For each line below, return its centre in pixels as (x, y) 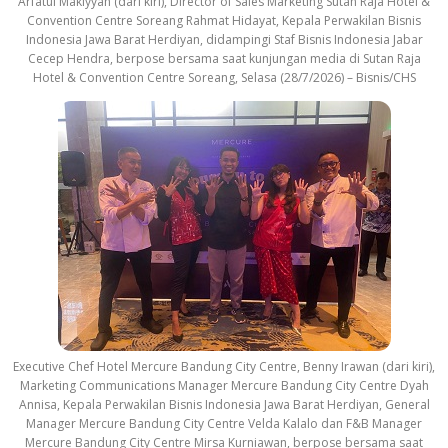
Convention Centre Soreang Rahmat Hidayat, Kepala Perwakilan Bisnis (224, 21)
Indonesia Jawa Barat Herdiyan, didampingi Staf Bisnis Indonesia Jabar (224, 40)
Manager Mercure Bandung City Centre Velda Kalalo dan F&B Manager (224, 424)
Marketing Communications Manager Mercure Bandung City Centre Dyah (224, 386)
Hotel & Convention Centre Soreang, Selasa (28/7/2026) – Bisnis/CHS (224, 78)
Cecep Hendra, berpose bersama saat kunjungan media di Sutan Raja (224, 59)
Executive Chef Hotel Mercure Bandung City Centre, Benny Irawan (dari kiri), (224, 367)
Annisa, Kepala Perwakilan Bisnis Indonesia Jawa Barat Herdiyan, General (224, 405)
